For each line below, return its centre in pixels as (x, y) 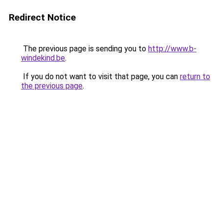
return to (195, 77)
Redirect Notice (42, 17)
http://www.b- (172, 49)
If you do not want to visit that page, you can (100, 77)
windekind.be (43, 58)
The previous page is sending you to (85, 49)
